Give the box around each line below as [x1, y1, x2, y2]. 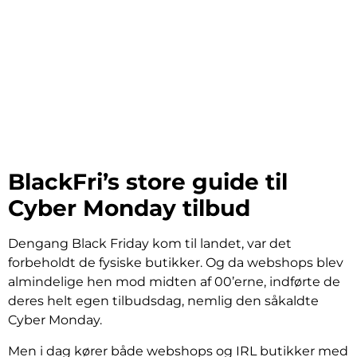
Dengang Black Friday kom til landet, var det [8, 236, 292, 252]
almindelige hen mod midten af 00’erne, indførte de [8, 274, 340, 290]
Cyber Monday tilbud [8, 194, 250, 222]
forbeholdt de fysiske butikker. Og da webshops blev [8, 255, 343, 271]
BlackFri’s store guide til [8, 168, 288, 196]
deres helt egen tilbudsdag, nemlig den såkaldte [8, 293, 319, 309]
